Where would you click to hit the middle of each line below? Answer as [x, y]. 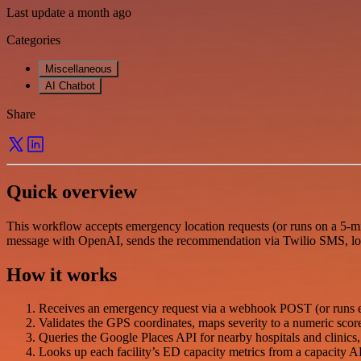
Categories [33, 39]
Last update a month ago [69, 12]
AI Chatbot [70, 85]
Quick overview [72, 191]
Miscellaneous [79, 68]
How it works [62, 274]
